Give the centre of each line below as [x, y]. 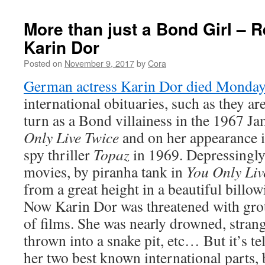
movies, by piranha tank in [105, 172]
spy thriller [59, 154]
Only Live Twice [71, 137]
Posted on [43, 63]
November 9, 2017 [99, 63]
